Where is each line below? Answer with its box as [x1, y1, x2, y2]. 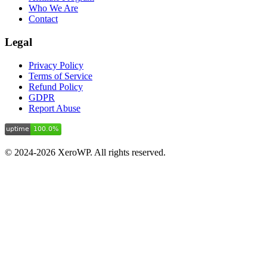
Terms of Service [29, 70, 92, 81]
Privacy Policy [29, 60, 83, 70]
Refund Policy [29, 81, 83, 92]
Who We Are [29, 3, 78, 14]
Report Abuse [29, 103, 80, 113]
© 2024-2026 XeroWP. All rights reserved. [5, 147, 166, 157]
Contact [29, 14, 58, 24]
